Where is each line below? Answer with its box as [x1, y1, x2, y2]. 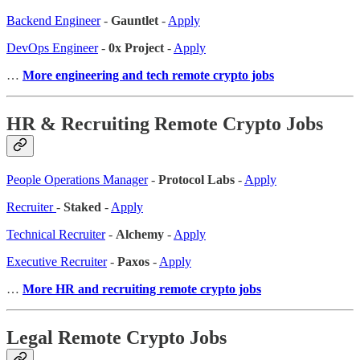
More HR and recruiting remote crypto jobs [22, 281, 261, 296]
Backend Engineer [6, 13, 100, 27]
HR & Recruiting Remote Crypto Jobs [6, 112, 323, 134]
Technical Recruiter [6, 227, 105, 241]
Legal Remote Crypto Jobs [6, 326, 227, 348]
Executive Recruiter [6, 254, 107, 268]
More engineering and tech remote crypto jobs [22, 67, 274, 82]
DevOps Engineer [6, 40, 98, 55]
